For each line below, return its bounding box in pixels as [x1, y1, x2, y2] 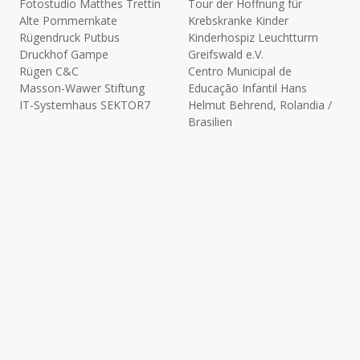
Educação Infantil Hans [188, 80, 307, 96]
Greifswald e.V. [188, 47, 264, 63]
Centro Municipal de [188, 63, 292, 80]
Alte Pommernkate [19, 13, 117, 29]
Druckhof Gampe [19, 47, 108, 63]
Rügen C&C [19, 63, 79, 80]
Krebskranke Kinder [188, 13, 288, 29]
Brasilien [188, 114, 232, 130]
